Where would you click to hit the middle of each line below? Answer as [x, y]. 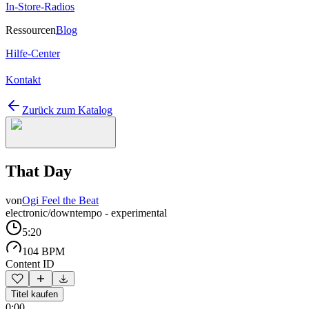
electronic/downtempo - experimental [86, 212]
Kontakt [23, 80]
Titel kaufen [34, 294]
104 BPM [43, 251]
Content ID [30, 263]
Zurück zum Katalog [67, 110]
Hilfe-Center [33, 53]
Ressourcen [31, 30]
